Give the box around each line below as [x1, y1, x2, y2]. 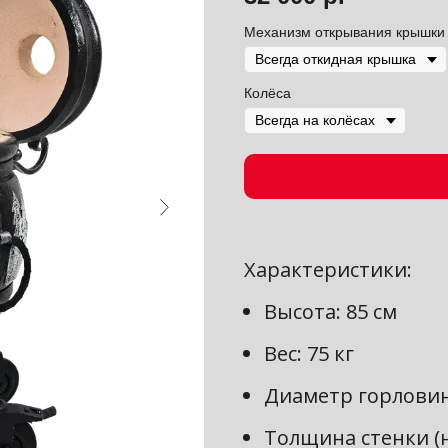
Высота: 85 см [264, 297, 397, 325]
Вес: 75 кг [264, 339, 354, 367]
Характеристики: [244, 255, 412, 283]
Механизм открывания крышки [244, 24, 445, 41]
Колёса [244, 85, 291, 102]
